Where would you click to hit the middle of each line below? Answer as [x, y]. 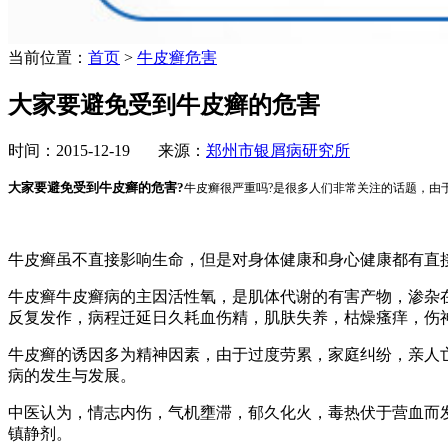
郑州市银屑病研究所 [278, 151]
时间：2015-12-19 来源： [107, 151]
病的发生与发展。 [72, 376]
